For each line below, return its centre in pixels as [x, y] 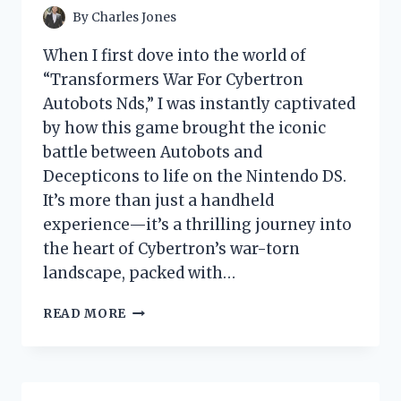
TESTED [154, 328]
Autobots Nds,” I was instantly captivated [199, 104]
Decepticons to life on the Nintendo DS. [195, 177]
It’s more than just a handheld [158, 201]
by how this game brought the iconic [184, 128]
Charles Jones [134, 18]
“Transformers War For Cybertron [173, 80]
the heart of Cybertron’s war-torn [171, 249]
